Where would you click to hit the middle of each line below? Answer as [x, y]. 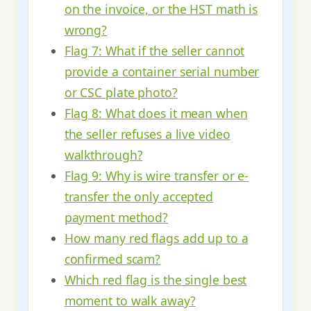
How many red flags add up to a [156, 238]
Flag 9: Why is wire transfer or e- [157, 176]
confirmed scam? [112, 259]
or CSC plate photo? [121, 93]
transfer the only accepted [139, 197]
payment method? [116, 218]
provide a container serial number [162, 72]
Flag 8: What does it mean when [156, 114]
